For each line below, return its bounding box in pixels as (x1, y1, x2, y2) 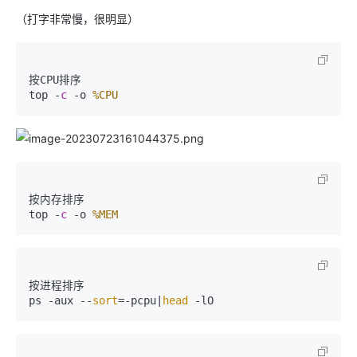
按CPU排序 (29, 73, 81, 86)
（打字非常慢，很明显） (16, 12, 139, 25)
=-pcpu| (118, 294, 163, 307)
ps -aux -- (29, 294, 92, 307)
